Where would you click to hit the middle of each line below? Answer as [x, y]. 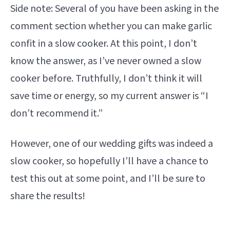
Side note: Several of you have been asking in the [114, 8]
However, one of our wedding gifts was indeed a [112, 143]
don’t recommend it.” [56, 113]
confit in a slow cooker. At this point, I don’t [104, 43]
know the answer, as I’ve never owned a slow [106, 61]
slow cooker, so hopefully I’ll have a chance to [109, 161]
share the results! [48, 196]
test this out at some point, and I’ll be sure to [108, 178]
